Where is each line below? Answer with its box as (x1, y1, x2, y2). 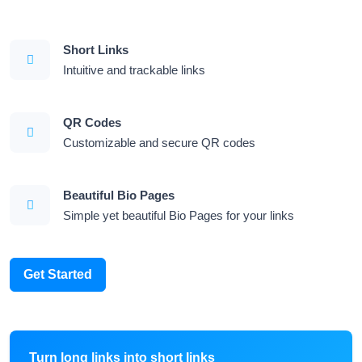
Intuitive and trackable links (63, 63, 205, 77)
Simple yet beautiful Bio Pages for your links (63, 208, 294, 222)
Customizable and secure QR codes (63, 136, 255, 149)
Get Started (23, 267, 92, 281)
